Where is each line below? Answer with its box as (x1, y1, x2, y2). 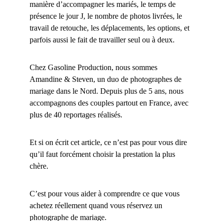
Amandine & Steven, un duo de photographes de (30, 75, 184, 83)
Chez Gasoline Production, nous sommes (30, 63, 159, 72)
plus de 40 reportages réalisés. (30, 110, 122, 119)
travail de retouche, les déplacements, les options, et (30, 24, 191, 32)
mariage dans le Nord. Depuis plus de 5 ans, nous (30, 87, 185, 95)
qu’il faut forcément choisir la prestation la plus (30, 150, 177, 158)
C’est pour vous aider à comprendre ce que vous (30, 189, 182, 198)
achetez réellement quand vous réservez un (30, 201, 164, 210)
